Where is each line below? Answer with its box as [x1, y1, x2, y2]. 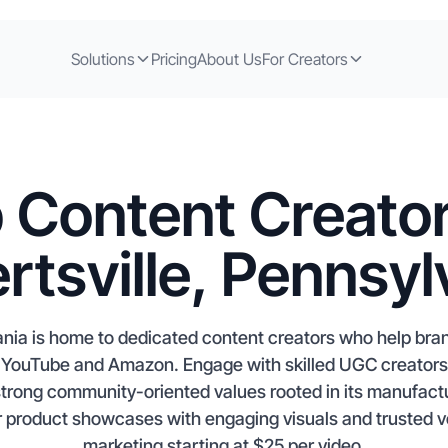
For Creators [261, 48, 348, 69]
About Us [196, 48, 262, 69]
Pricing [150, 48, 197, 69]
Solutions [70, 48, 135, 69]
